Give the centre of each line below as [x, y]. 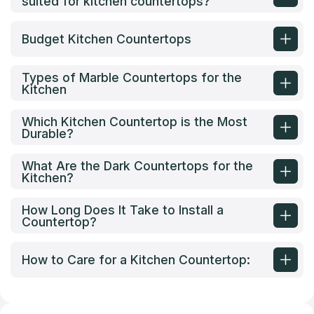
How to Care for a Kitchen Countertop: [136, 260]
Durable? [48, 133]
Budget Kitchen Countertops [107, 39]
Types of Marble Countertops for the [132, 77]
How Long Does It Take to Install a [123, 210]
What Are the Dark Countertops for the [137, 165]
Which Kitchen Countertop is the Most [135, 121]
